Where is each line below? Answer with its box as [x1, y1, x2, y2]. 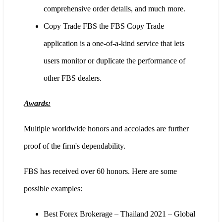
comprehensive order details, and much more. [44, 4, 185, 13]
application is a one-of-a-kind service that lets [44, 39, 184, 48]
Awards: [24, 99, 51, 108]
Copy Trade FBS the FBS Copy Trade [44, 21, 164, 30]
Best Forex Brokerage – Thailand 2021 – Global [44, 209, 195, 218]
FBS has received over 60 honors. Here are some [24, 166, 177, 175]
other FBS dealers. [44, 73, 102, 82]
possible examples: [24, 184, 82, 193]
